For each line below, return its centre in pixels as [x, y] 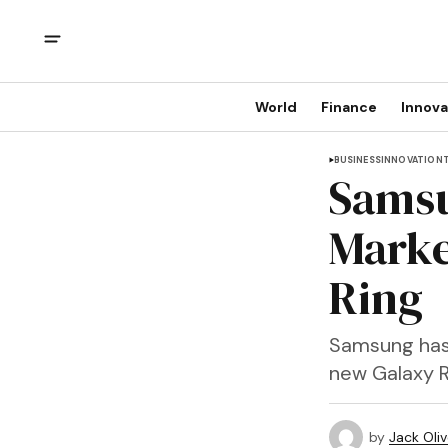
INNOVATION [411, 160]
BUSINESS [357, 160]
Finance [349, 107]
